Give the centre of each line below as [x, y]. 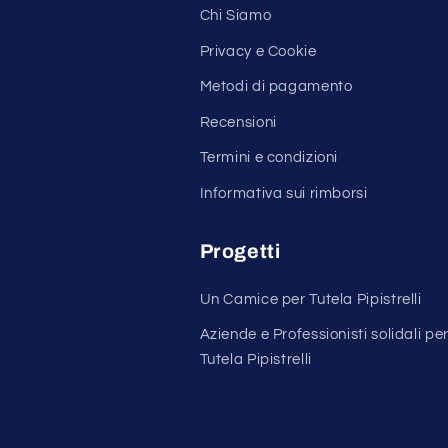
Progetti [240, 251]
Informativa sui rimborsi [283, 193]
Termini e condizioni [269, 158]
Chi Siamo [235, 16]
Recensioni [238, 122]
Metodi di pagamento [276, 87]
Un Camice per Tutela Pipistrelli [310, 299]
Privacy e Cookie [258, 51]
